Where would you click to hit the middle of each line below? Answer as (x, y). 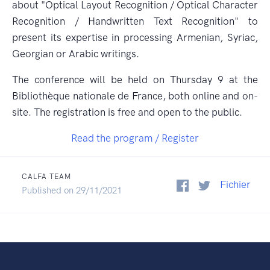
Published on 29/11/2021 (72, 190)
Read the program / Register (135, 138)
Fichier (235, 184)
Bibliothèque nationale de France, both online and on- (135, 96)
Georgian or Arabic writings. (76, 54)
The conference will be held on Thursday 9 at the (135, 80)
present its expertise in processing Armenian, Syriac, (135, 37)
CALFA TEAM (46, 177)
